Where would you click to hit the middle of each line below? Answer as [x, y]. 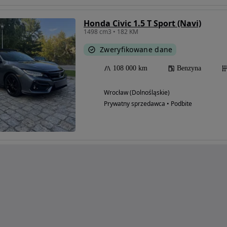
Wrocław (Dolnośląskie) [137, 93]
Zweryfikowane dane [136, 50]
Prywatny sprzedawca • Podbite [148, 104]
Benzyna [189, 68]
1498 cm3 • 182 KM [111, 32]
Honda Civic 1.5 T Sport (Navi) [142, 24]
